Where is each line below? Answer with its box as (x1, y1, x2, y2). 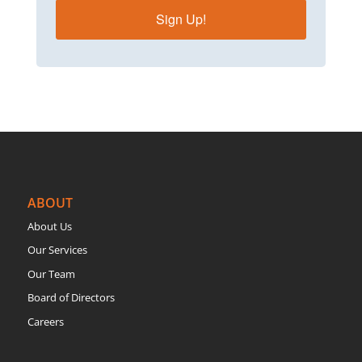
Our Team (27, 266, 75, 281)
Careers (27, 314, 64, 329)
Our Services (27, 242, 87, 258)
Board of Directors (27, 290, 115, 305)
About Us (27, 218, 72, 234)
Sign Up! (155, 9, 206, 28)
